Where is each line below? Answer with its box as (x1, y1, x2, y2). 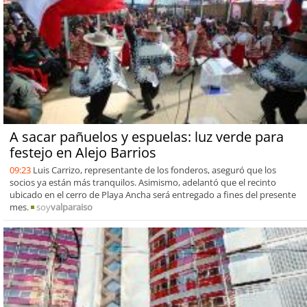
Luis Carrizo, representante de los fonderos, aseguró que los (32, 163, 276, 176)
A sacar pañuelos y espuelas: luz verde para (9, 127, 284, 146)
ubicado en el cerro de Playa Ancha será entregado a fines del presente (9, 188, 296, 201)
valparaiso (50, 200, 93, 213)
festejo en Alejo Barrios (9, 143, 156, 162)
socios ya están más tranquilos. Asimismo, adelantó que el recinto (9, 175, 276, 188)
